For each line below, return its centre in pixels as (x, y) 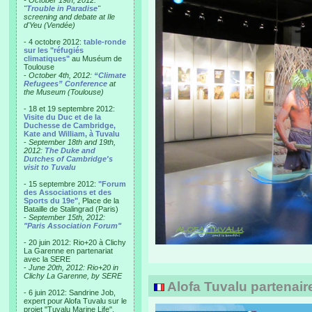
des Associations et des (68, 192)
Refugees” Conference (65, 84)
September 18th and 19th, (72, 142)
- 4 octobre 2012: (54, 42)
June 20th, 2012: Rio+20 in (73, 267)
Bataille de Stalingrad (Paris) (71, 209)
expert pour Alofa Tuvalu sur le (75, 301)
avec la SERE (47, 259)
